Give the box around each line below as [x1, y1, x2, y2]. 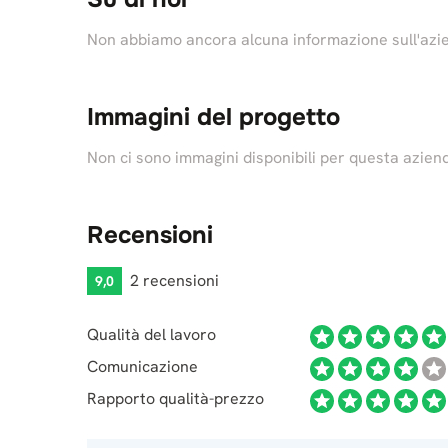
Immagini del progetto [87, 102, 340, 132]
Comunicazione [87, 356, 198, 377]
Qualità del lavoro [87, 324, 216, 345]
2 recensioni [130, 270, 219, 291]
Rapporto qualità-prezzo [87, 388, 264, 409]
